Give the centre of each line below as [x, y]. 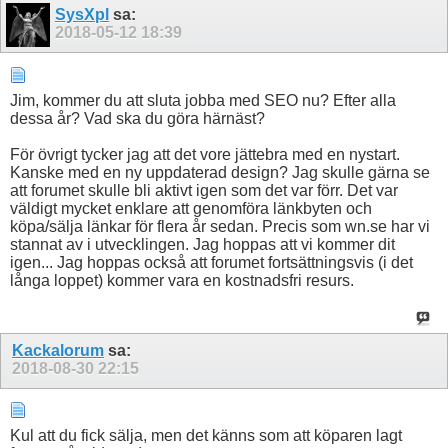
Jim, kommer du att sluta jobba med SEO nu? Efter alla [203, 100]
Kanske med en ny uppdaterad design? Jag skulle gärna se [220, 172]
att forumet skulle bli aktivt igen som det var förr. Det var [204, 190]
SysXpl [82, 15]
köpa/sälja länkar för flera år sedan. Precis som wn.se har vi [220, 226]
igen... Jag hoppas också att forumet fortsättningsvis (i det [211, 262]
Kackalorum [58, 350]
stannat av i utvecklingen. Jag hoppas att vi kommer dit [202, 244]
